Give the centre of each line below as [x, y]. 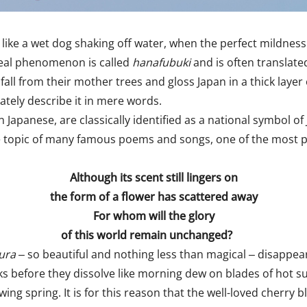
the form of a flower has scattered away [153, 197]
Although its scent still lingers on [153, 177]
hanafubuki [163, 62]
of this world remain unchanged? [147, 235]
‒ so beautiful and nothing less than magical [132, 254]
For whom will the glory [153, 216]
